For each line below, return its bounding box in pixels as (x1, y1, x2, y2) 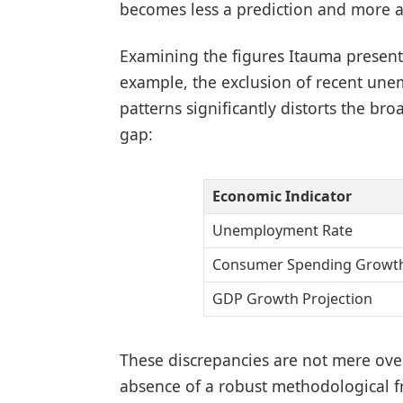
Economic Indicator (211, 185, 352, 206)
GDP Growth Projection (211, 288, 372, 309)
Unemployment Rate (211, 219, 353, 240)
